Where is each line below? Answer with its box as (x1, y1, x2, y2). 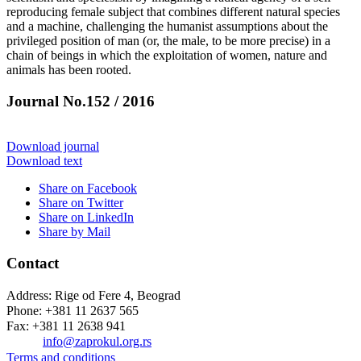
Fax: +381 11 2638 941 (6, 318, 126, 333)
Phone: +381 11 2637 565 (6, 303, 139, 317)
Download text (6, 154, 82, 168)
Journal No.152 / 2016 (6, 92, 155, 110)
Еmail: (6, 334, 39, 348)
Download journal (6, 139, 99, 154)
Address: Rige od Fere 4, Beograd (6, 288, 180, 302)
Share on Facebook (39, 181, 137, 196)
